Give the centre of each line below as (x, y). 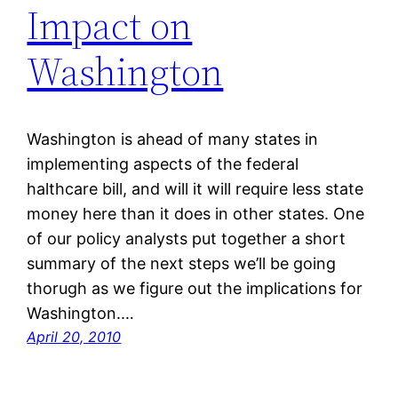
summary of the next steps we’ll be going (182, 264)
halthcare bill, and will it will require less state (195, 189)
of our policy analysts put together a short (187, 239)
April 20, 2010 (74, 337)
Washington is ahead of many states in (173, 139)
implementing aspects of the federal (163, 164)
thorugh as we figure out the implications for (195, 289)
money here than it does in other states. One (196, 214)
